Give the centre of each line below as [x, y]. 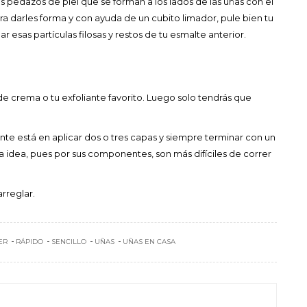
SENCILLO [69, 241]
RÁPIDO [29, 241]
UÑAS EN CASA [149, 241]
